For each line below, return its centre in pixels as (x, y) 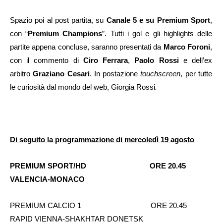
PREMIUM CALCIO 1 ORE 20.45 (102, 205)
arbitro (22, 73)
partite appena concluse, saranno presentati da (87, 47)
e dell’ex (195, 60)
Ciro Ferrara (106, 60)
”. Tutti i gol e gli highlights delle (157, 33)
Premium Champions (65, 33)
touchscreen (161, 73)
